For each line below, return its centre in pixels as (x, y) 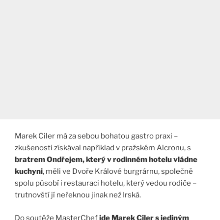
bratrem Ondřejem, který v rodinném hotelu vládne (106, 160)
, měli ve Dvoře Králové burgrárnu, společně (118, 172)
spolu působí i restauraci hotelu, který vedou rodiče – (106, 183)
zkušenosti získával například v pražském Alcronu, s (103, 148)
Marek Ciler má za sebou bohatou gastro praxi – (96, 136)
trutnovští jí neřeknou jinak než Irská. (78, 195)
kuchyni (29, 172)
